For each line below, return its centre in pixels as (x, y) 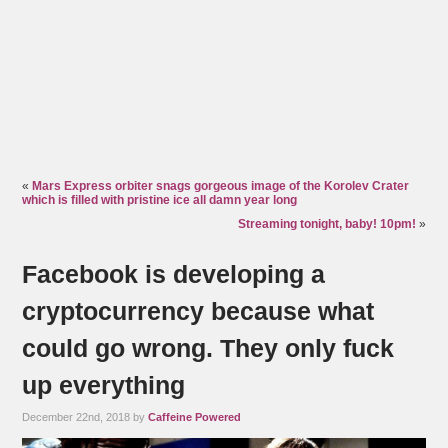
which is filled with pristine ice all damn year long (160, 200)
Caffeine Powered (195, 417)
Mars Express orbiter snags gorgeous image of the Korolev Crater (221, 186)
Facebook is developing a (174, 274)
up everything (104, 385)
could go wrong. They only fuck (208, 348)
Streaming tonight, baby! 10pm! (326, 224)
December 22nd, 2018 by (85, 417)
